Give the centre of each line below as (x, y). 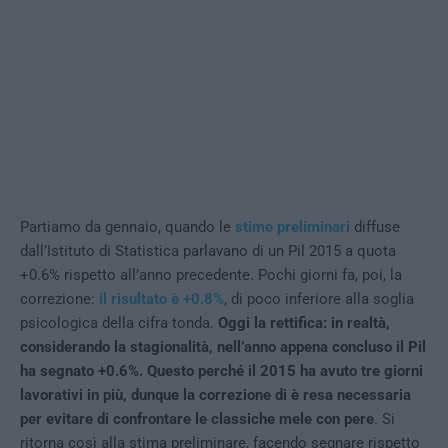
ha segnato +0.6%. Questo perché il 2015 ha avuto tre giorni (221, 371)
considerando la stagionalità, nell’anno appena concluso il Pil (223, 347)
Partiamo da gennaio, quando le (127, 227)
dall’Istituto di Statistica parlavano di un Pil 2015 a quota (208, 251)
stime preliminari (292, 227)
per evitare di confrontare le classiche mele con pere (197, 419)
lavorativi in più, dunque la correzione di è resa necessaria (215, 395)
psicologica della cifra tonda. (119, 323)
